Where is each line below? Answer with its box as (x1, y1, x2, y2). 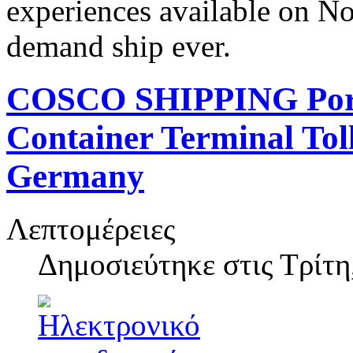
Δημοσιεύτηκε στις (38, 247, 280, 281)
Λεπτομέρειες (6, 211, 175, 246)
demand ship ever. (6, 29, 231, 64)
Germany (6, 158, 144, 195)
